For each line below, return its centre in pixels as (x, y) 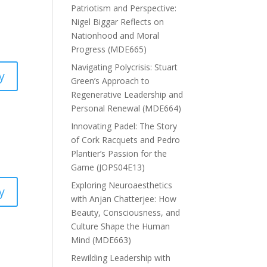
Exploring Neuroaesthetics (122, 185)
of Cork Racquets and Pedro (126, 139)
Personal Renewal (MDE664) (126, 108)
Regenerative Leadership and (127, 94)
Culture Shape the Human (121, 226)
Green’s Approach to (111, 80)
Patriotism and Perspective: (124, 8)
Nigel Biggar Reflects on (118, 21)
